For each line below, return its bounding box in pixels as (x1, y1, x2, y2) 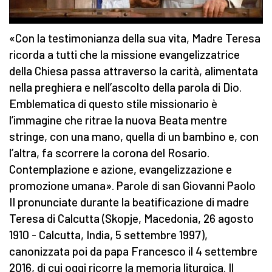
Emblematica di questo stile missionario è (9, 97, 217, 111)
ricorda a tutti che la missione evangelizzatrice (9, 47, 240, 62)
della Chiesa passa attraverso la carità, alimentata (9, 64, 258, 78)
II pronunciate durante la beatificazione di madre (9, 195, 249, 209)
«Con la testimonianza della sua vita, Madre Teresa (9, 31, 260, 46)
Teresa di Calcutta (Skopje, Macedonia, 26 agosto (9, 211, 254, 226)
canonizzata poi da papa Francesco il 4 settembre (9, 244, 257, 259)
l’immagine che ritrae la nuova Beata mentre (9, 113, 227, 127)
